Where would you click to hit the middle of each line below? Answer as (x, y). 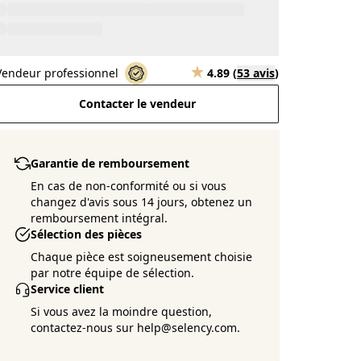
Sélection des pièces (87, 234)
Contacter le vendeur (137, 104)
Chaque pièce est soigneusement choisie (142, 257)
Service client (68, 289)
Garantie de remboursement (110, 163)
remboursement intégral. (100, 218)
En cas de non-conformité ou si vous (129, 186)
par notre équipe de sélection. (113, 273)
